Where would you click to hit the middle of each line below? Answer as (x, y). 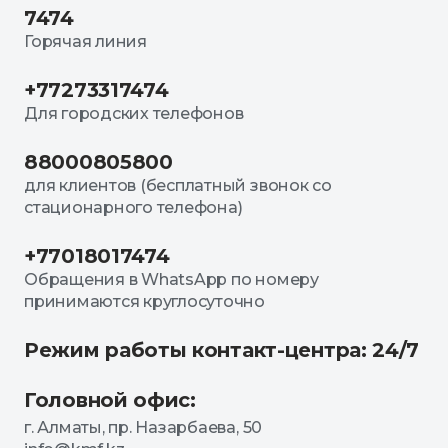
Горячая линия (85, 41)
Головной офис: (110, 400)
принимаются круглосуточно (144, 301)
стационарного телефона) (133, 207)
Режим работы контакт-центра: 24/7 (222, 350)
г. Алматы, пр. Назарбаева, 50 (143, 427)
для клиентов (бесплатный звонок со (178, 185)
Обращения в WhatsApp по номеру (171, 279)
